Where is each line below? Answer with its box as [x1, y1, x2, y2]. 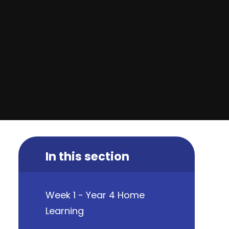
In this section [45, 148, 129, 165]
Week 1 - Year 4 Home [45, 189, 145, 202]
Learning [45, 204, 84, 218]
